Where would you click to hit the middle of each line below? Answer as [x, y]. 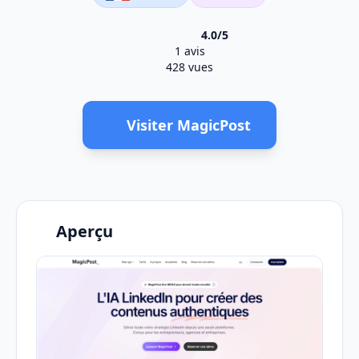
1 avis [188, 51]
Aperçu [85, 231]
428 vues [188, 67]
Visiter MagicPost [188, 125]
